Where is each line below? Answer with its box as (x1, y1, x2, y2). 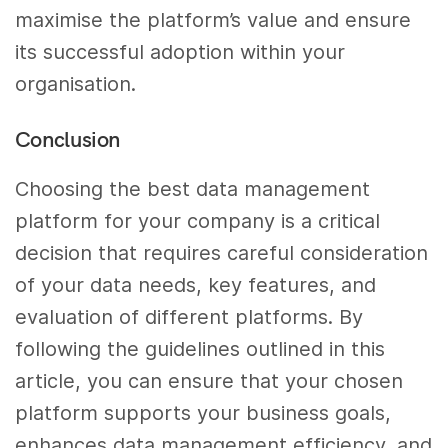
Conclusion (15, 124, 121, 153)
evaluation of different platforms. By (15, 304, 364, 329)
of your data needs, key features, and (15, 272, 377, 297)
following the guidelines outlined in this (15, 336, 386, 361)
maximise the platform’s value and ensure (15, 8, 412, 33)
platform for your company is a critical (15, 208, 381, 233)
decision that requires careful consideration (15, 240, 429, 265)
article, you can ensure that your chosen (15, 368, 404, 393)
